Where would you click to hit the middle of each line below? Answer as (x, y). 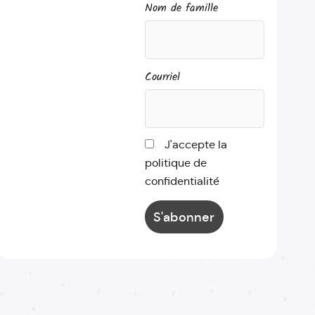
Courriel (162, 77)
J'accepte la (195, 145)
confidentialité (182, 181)
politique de (175, 163)
